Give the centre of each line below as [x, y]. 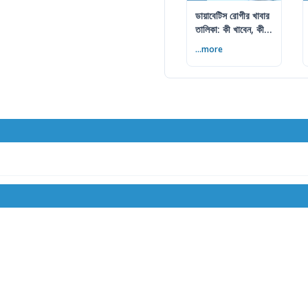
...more [209, 49]
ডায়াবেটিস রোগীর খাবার [232, 16]
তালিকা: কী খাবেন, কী [230, 30]
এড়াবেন [207, 43]
